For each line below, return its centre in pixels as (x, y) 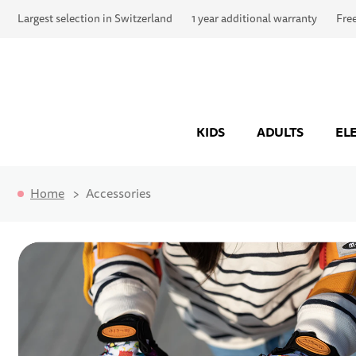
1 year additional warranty (254, 19)
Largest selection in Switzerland (95, 19)
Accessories (118, 194)
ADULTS (280, 133)
